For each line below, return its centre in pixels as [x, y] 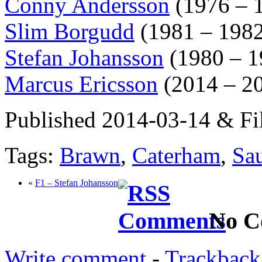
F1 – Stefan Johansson [77, 182]
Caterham [176, 155]
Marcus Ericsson [81, 84]
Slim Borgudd [70, 31]
